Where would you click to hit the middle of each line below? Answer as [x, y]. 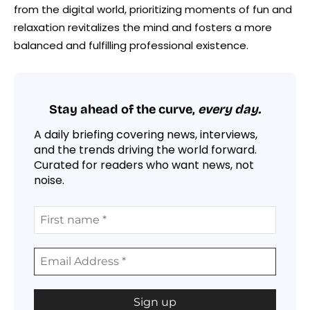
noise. [49, 180]
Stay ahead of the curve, [124, 110]
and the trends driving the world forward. [145, 149]
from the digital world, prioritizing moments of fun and [153, 9]
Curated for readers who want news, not [144, 165]
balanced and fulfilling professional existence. [131, 45]
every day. [229, 110]
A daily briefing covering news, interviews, [146, 134]
